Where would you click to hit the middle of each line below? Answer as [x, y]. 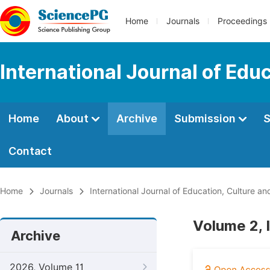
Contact [30, 151]
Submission [206, 118]
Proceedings [242, 21]
